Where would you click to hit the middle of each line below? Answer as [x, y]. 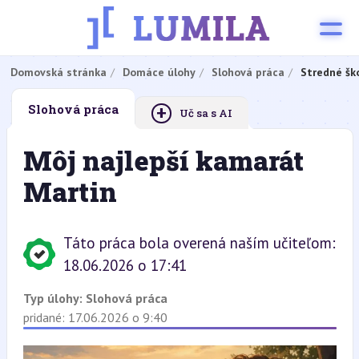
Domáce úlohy [159, 72]
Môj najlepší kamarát [163, 160]
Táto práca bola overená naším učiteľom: [199, 243]
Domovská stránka [58, 72]
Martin [70, 192]
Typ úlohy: [54, 298]
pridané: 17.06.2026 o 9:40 [95, 317]
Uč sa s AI [206, 113]
